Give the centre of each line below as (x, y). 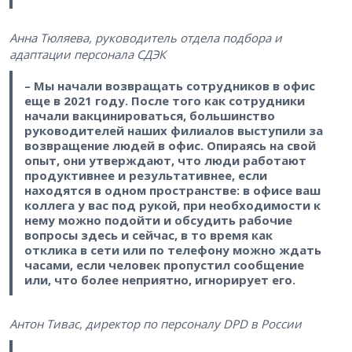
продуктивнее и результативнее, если (145, 175)
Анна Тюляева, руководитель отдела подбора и (146, 37)
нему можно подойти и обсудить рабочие (158, 220)
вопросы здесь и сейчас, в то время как (148, 235)
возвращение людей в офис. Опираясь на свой (170, 145)
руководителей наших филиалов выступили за (173, 130)
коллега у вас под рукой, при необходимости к (172, 205)
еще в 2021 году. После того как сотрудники (164, 100)
